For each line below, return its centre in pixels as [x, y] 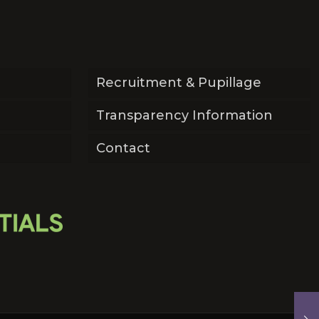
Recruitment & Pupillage [179, 83]
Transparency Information [184, 115]
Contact [123, 148]
